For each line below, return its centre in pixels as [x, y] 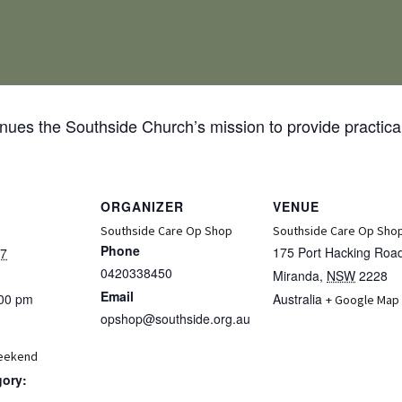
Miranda [296, 275]
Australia [297, 298]
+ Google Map [363, 299]
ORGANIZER [142, 206]
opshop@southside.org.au [175, 318]
